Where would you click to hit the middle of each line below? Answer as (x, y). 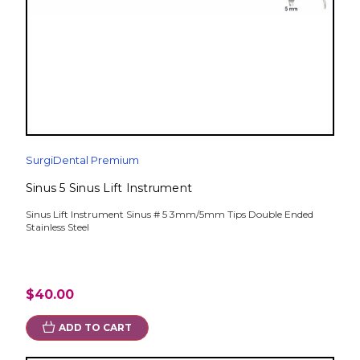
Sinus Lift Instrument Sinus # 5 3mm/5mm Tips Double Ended (169, 214)
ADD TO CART (95, 327)
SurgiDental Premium (82, 160)
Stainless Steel (57, 227)
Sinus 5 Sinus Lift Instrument (109, 188)
